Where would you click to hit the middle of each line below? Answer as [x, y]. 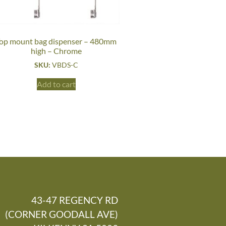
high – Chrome [56, 51]
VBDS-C [65, 65]
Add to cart [56, 84]
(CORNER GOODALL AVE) [62, 214]
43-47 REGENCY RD [75, 200]
